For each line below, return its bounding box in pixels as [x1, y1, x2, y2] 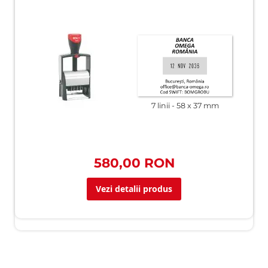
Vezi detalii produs [96, 183, 172, 194]
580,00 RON [93, 155, 175, 170]
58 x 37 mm [176, 101, 219, 111]
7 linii [151, 101, 170, 111]
